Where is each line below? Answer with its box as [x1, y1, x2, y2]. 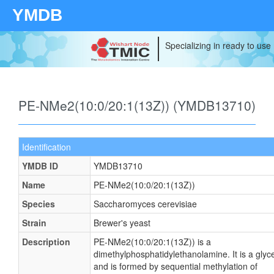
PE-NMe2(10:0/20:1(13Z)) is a [94, 235, 211, 248]
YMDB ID [22, 160, 58, 172]
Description [22, 235, 70, 248]
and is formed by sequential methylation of [94, 260, 257, 272]
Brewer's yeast [94, 217, 150, 229]
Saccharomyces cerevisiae [94, 198, 197, 210]
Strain [22, 217, 46, 229]
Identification [22, 141, 71, 153]
